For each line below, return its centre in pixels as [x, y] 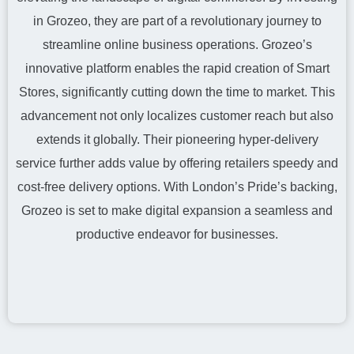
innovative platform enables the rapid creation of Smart [177, 68]
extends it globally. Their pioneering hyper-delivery [177, 139]
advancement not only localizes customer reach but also [177, 116]
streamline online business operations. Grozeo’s [177, 45]
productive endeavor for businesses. [177, 234]
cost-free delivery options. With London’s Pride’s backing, [177, 187]
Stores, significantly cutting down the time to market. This [177, 92]
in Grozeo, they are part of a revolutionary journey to [177, 21]
